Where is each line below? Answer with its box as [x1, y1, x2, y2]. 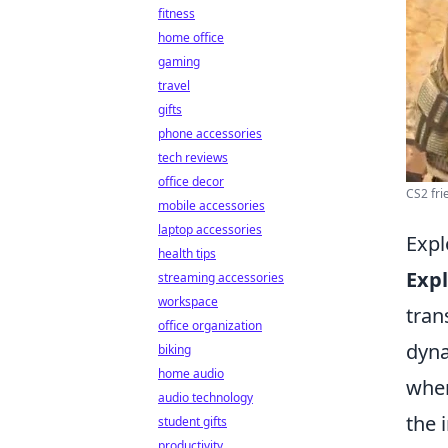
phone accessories [158, 125, 262, 142]
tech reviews [158, 149, 228, 166]
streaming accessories [158, 269, 284, 286]
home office [158, 29, 224, 46]
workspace [158, 293, 218, 310]
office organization [158, 317, 262, 334]
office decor [158, 173, 224, 190]
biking [158, 341, 191, 358]
